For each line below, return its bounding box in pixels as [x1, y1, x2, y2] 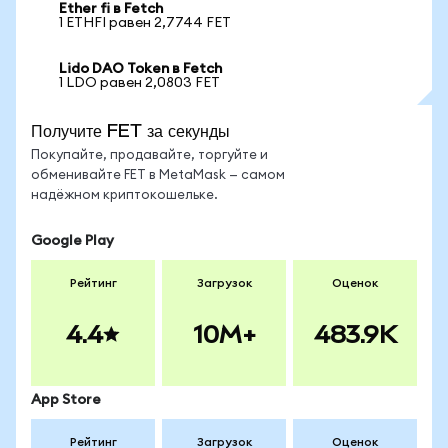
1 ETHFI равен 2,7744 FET [59, 16, 231, 30]
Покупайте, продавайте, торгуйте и [31, 149, 268, 162]
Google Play [31, 234, 114, 248]
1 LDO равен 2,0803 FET [59, 76, 220, 90]
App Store [31, 393, 101, 407]
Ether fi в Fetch [59, 2, 163, 16]
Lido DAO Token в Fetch [59, 62, 222, 76]
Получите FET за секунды [31, 120, 230, 141]
